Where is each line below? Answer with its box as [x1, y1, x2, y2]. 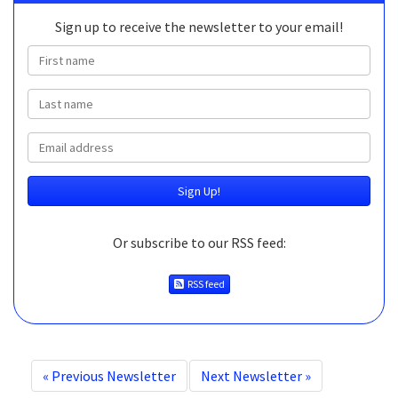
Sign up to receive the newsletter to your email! [55, 18, 343, 36]
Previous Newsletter [49, 367, 176, 385]
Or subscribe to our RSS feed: [112, 234, 286, 251]
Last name [27, 89, 94, 107]
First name [27, 45, 95, 63]
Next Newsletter [201, 367, 305, 385]
